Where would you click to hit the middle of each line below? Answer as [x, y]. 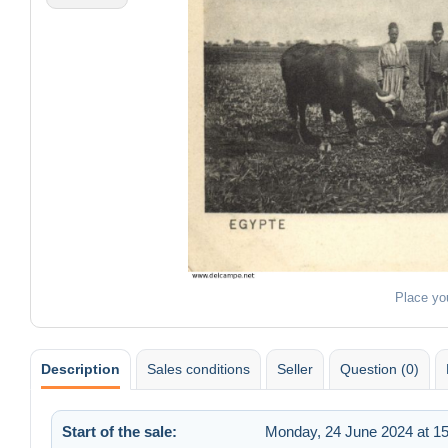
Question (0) [379, 368]
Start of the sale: [119, 431]
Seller [295, 368]
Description [80, 368]
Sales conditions [198, 368]
